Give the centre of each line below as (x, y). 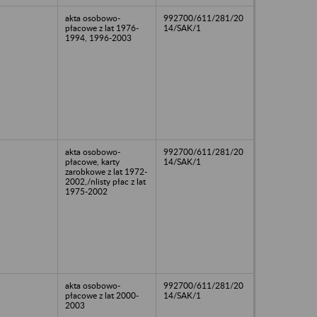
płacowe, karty (92, 161)
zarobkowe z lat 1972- (106, 171)
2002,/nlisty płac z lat (105, 181)
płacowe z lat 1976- (102, 28)
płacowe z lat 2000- (102, 295)
